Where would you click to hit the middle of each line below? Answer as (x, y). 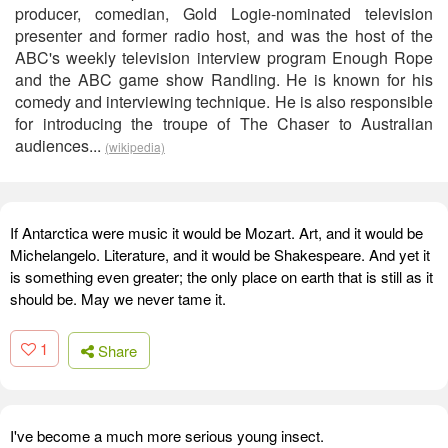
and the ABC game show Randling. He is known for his (224, 79)
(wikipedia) (135, 146)
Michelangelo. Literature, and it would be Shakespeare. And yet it (220, 254)
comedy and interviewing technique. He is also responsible (224, 101)
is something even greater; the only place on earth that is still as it (221, 276)
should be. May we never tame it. (118, 298)
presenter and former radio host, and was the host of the (224, 35)
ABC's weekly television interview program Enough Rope (224, 57)
